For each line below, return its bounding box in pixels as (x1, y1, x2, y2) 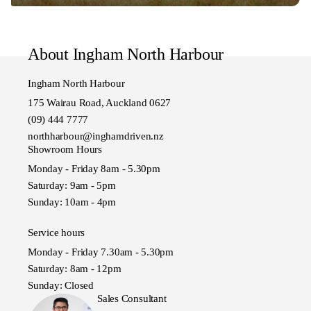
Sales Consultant (97, 293, 167, 305)
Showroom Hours (28, 143, 102, 155)
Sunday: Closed (28, 280, 94, 292)
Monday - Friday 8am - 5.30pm (28, 162, 160, 174)
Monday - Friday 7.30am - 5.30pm (28, 246, 174, 258)
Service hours (28, 227, 85, 239)
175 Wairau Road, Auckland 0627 (28, 96, 171, 108)
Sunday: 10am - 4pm (28, 196, 116, 208)
